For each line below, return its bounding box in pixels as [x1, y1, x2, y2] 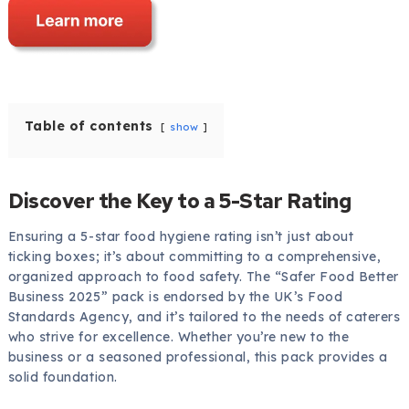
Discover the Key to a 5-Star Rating [7, 186, 351, 215]
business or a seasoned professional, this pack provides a [7, 349, 388, 366]
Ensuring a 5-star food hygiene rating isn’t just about [7, 228, 354, 246]
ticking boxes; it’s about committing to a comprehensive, [7, 248, 382, 266]
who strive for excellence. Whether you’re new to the [7, 329, 350, 346]
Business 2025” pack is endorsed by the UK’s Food [7, 288, 343, 306]
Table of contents [24, 117, 153, 134]
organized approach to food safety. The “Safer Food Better [7, 268, 399, 286]
